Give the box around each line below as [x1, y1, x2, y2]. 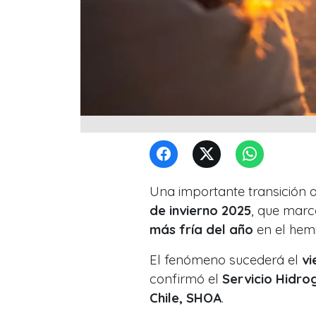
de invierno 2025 [150, 202, 251, 219]
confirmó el [150, 270, 222, 287]
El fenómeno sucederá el [150, 251, 302, 268]
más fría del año [150, 221, 253, 238]
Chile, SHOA [150, 289, 221, 306]
